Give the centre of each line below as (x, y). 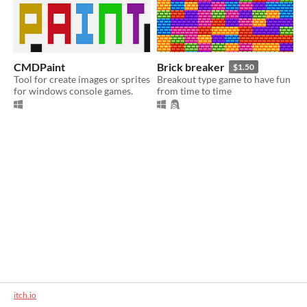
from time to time (194, 91)
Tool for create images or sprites (82, 79)
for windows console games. (73, 91)
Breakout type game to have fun (224, 79)
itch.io (25, 295)
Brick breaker (191, 67)
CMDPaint (39, 67)
